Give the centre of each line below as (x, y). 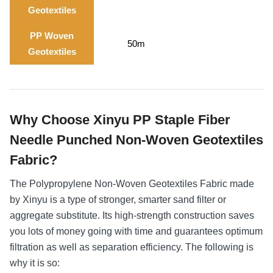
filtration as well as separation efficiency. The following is (132, 247)
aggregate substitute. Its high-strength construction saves (132, 215)
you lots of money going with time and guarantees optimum (136, 231)
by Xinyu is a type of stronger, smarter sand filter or (118, 199)
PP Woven (52, 35)
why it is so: (35, 263)
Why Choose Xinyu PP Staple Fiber (120, 119)
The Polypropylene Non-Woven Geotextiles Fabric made (132, 183)
